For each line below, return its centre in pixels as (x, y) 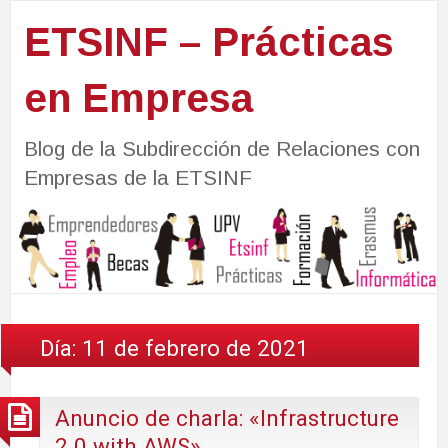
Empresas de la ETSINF (137, 177)
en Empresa (138, 97)
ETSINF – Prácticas (208, 41)
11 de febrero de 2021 (196, 347)
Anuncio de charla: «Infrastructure (227, 418)
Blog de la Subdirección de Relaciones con (221, 148)
